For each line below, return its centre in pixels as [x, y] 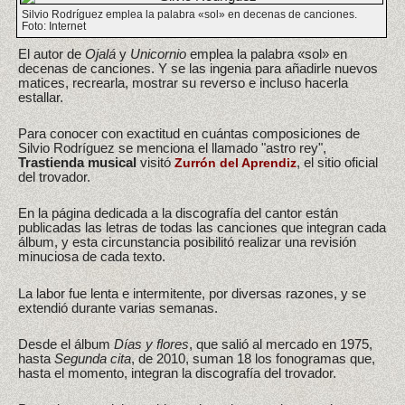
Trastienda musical [77, 162]
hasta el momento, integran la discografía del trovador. [177, 373]
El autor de [52, 53]
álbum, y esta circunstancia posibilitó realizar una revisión [187, 242]
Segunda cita [93, 359]
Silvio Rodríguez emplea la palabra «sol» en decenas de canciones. [189, 14]
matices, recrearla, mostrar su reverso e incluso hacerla [183, 82]
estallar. [41, 97]
